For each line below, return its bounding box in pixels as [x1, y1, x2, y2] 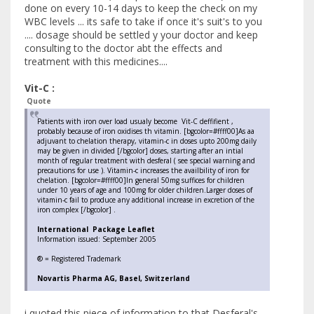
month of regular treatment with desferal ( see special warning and [37, 156, 255, 166]
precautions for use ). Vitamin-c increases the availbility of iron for [37, 165, 250, 176]
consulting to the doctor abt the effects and [25, 41, 222, 55]
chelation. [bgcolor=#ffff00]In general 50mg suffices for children [37, 175, 247, 186]
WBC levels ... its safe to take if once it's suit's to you [25, 15, 262, 29]
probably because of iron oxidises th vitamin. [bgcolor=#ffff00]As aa [37, 126, 254, 137]
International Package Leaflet [37, 224, 155, 235]
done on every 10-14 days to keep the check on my [25, 1, 257, 15]
